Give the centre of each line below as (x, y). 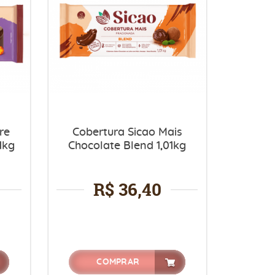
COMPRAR (118, 262)
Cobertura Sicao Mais (127, 132)
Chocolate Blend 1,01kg (127, 146)
